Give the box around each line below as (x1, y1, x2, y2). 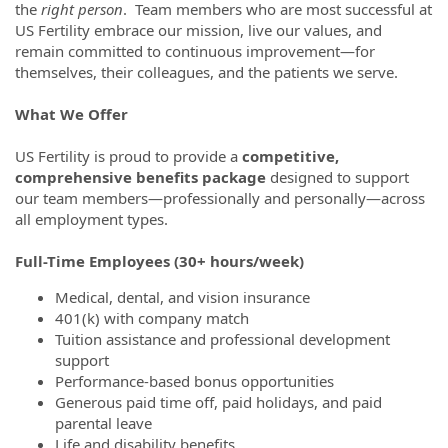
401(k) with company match (55, 308, 249, 328)
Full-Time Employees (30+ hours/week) (15, 251, 304, 271)
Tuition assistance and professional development (55, 329, 390, 349)
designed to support (266, 167, 409, 187)
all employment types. (15, 209, 168, 229)
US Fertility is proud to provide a (15, 146, 242, 166)
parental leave (55, 413, 152, 433)
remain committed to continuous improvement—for (15, 41, 375, 61)
